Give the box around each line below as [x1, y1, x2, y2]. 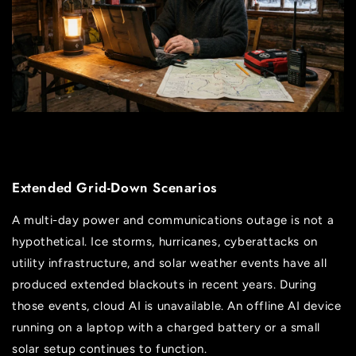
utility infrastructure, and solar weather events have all [12, 255, 327, 270]
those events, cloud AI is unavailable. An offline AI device [12, 298, 342, 313]
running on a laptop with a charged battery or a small [12, 319, 320, 335]
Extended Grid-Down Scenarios [12, 177, 217, 197]
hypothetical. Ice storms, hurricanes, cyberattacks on [12, 234, 318, 249]
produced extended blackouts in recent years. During [12, 277, 317, 292]
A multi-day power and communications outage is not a [12, 212, 335, 227]
